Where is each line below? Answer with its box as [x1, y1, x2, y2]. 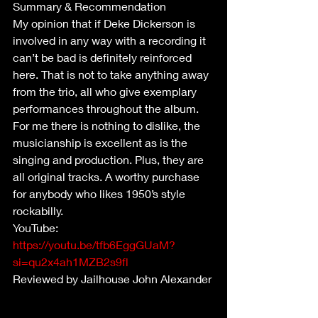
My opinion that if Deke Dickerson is [13, 16, 198, 30]
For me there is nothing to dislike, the [13, 119, 203, 132]
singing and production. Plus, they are [13, 153, 207, 166]
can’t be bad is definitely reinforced [13, 50, 194, 64]
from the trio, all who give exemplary [13, 84, 199, 98]
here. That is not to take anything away [13, 67, 212, 81]
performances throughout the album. [13, 102, 202, 115]
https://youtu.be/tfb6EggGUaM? [13, 238, 175, 251]
